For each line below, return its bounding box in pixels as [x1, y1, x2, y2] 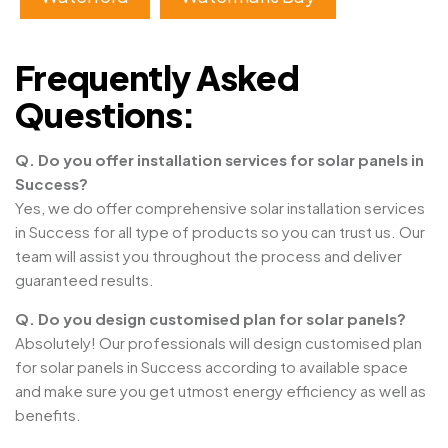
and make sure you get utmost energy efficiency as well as [15, 381, 426, 401]
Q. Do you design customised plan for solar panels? [15, 309, 406, 329]
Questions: [15, 93, 196, 137]
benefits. [15, 405, 81, 425]
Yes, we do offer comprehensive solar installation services [15, 198, 425, 218]
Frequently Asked [15, 56, 300, 100]
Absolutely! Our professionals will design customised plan [15, 333, 422, 353]
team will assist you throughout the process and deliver [15, 246, 402, 266]
